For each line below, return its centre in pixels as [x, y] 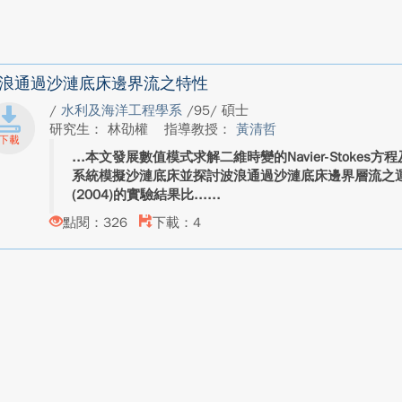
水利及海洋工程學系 [123, 110]
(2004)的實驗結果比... [139, 195]
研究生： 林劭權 [100, 129]
